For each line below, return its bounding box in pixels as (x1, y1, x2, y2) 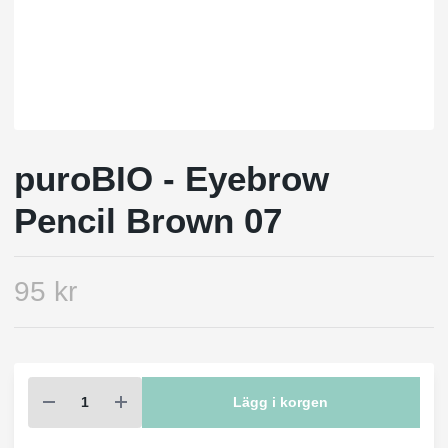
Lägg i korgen (233, 393, 329, 410)
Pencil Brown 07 (14, 200, 282, 240)
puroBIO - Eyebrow (14, 158, 329, 198)
